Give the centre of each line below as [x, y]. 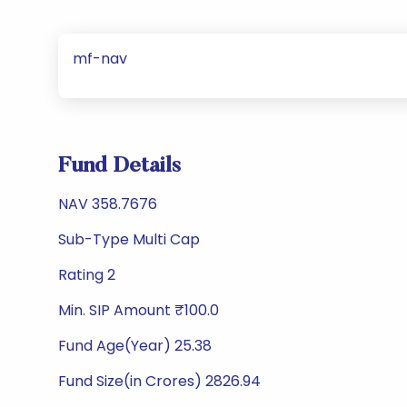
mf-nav [100, 59]
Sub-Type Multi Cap [129, 239]
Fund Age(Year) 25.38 [135, 346]
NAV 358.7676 [108, 204]
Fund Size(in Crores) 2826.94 [159, 381]
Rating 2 [87, 275]
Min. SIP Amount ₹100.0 [139, 310]
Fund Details [119, 166]
